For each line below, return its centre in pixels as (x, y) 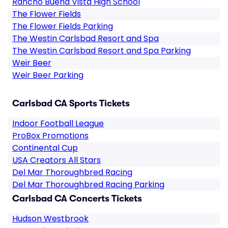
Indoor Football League (58, 123)
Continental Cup (45, 148)
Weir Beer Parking (48, 75)
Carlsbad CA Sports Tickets (71, 103)
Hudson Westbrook (50, 219)
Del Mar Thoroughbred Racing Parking (88, 184)
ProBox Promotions (50, 136)
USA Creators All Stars (56, 160)
